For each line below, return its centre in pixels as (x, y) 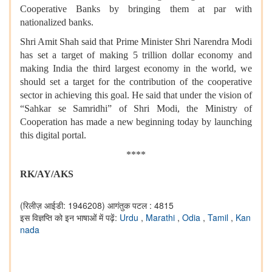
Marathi (161, 217)
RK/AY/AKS (47, 174)
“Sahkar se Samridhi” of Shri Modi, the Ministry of (136, 108)
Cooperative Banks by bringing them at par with (136, 8)
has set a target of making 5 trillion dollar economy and (136, 55)
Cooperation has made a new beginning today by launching (136, 121)
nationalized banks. (57, 22)
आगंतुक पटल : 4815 (141, 205)
